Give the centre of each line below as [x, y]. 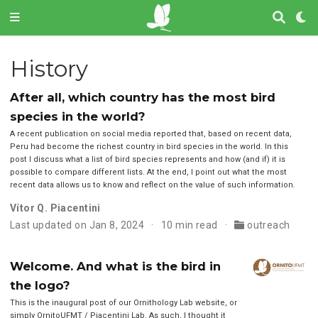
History [49, 68]
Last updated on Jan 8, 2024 [77, 225]
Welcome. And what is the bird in [115, 266]
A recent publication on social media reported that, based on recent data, [150, 134]
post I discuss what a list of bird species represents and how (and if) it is [147, 160]
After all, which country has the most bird [142, 98]
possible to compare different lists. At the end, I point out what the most [148, 172]
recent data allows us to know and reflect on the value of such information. [152, 185]
